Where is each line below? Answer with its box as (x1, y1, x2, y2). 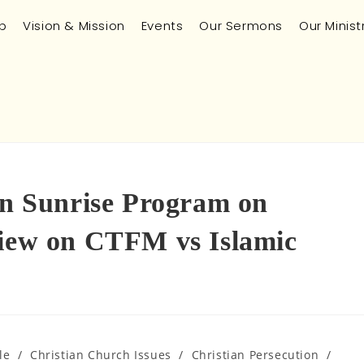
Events (141, 17, 184, 34)
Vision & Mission (23, 17, 125, 34)
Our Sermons (199, 17, 283, 34)
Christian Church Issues (29, 347, 171, 362)
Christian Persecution (191, 347, 319, 362)
